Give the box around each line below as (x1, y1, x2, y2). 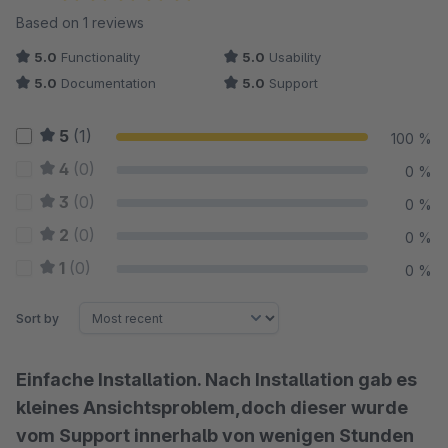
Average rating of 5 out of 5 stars (58, 8, 296, 28)
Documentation (57, 75, 156, 91)
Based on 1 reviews (16, 14, 144, 31)
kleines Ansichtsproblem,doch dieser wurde (16, 397, 408, 418)
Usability (265, 49, 321, 65)
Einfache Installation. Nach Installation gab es (16, 369, 417, 390)
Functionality (57, 49, 140, 65)
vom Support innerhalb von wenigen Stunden (16, 425, 414, 446)
